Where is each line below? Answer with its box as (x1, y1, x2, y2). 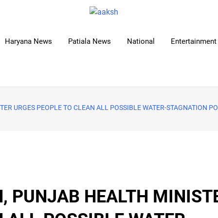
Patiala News (68, 37, 111, 46)
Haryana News (5, 37, 52, 46)
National (127, 37, 155, 46)
